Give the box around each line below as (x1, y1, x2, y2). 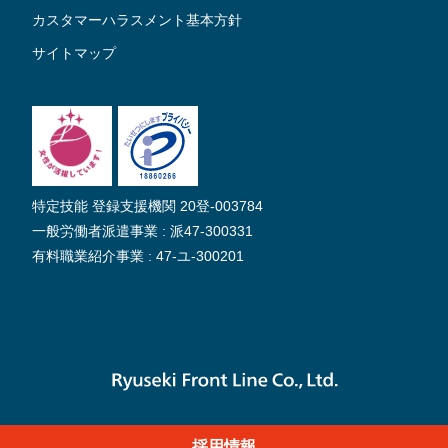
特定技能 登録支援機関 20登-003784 (32, 198, 263, 215)
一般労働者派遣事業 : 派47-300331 (32, 223, 253, 240)
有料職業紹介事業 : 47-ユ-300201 (32, 248, 244, 265)
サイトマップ (32, 45, 116, 62)
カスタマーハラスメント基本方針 (32, 12, 242, 29)
